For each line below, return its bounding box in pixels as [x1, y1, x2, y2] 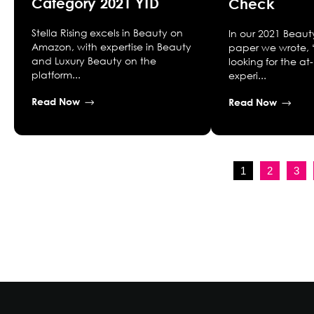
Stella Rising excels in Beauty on [32, 27, 183, 39]
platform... [32, 69, 81, 81]
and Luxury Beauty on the [32, 55, 156, 67]
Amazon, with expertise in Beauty [32, 41, 191, 53]
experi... [228, 69, 267, 81]
